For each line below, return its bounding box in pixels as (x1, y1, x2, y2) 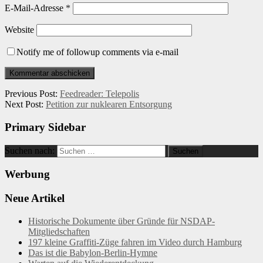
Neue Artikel (5, 192, 65, 205)
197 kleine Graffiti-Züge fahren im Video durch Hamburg (28, 237, 242, 247)
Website (5, 25, 34, 35)
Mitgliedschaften (28, 226, 90, 237)
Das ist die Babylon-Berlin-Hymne (28, 247, 157, 258)
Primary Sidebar (5, 121, 86, 133)
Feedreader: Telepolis (60, 89, 139, 99)
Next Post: (5, 99, 46, 110)
